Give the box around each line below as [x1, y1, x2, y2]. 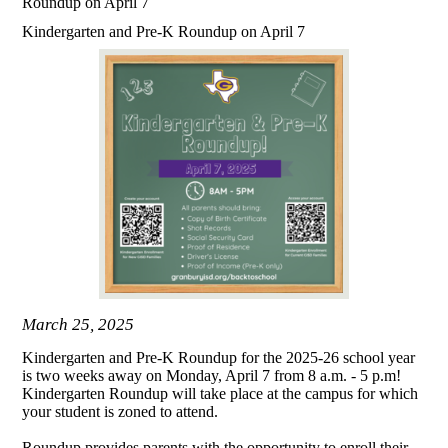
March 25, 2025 [22, 314, 135, 334]
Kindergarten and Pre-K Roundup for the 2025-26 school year [22, 349, 416, 367]
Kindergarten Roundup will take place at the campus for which [22, 385, 419, 403]
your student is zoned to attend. [22, 403, 219, 421]
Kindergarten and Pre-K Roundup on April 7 [22, 22, 306, 40]
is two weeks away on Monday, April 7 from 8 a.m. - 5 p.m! [22, 367, 402, 385]
